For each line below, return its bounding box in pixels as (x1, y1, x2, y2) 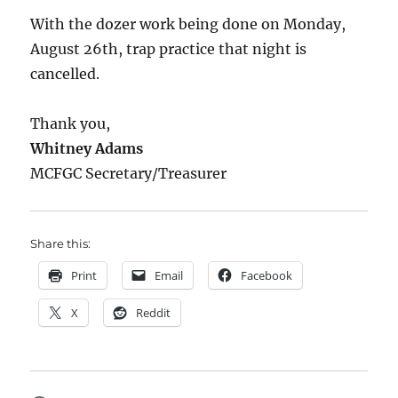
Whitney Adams (30, 139, 144, 158)
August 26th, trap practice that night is (30, 40, 307, 59)
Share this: (30, 236, 92, 251)
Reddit (136, 305, 171, 322)
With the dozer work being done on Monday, (30, 15, 346, 34)
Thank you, (30, 115, 111, 133)
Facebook (241, 267, 293, 284)
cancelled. (30, 65, 100, 84)
